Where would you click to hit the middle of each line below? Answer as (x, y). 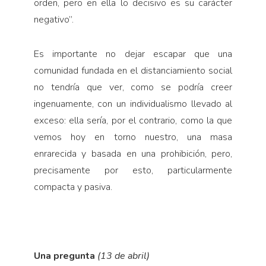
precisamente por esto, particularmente (133, 171)
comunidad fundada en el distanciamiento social (133, 71)
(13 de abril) (123, 256)
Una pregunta (65, 256)
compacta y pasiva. (73, 187)
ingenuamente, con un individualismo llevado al (133, 104)
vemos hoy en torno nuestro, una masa (133, 137)
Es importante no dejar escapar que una (133, 54)
